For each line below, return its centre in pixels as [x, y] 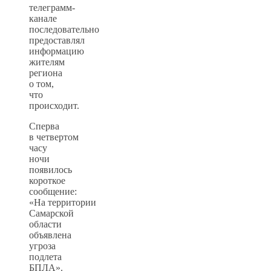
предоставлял [57, 40]
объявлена [50, 235]
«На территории [63, 202]
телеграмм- [52, 7]
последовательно [64, 29]
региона [46, 73]
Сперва [44, 126]
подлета [45, 256]
